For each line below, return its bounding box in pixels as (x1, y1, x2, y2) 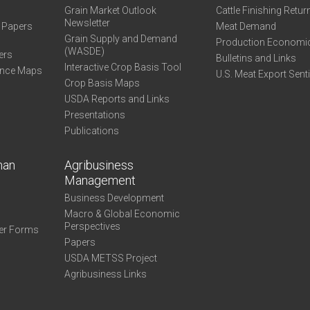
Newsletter (64, 17, 110, 28)
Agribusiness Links (64, 268, 147, 280)
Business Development (64, 192, 164, 203)
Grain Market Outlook (64, 5, 156, 16)
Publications (64, 125, 119, 136)
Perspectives (64, 221, 120, 232)
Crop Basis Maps (64, 77, 140, 89)
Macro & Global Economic (64, 208, 180, 219)
